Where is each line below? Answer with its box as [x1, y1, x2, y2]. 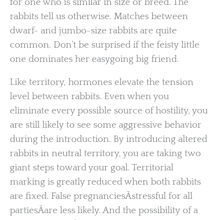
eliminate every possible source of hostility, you [10, 106, 208, 116]
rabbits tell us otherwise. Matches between [10, 11, 188, 22]
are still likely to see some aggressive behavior [10, 120, 201, 131]
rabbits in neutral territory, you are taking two [10, 148, 201, 159]
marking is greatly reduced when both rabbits [10, 177, 201, 188]
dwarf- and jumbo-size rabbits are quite [10, 25, 177, 36]
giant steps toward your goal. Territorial [10, 163, 173, 173]
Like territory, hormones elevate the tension [10, 77, 193, 88]
